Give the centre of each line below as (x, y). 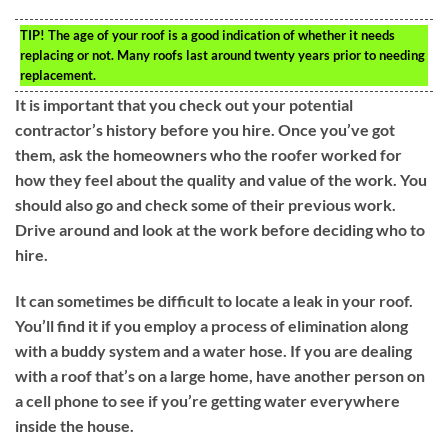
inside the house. (74, 425)
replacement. (58, 74)
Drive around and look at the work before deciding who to (220, 229)
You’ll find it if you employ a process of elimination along (211, 325)
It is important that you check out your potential (184, 104)
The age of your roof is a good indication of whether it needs (220, 34)
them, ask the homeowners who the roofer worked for (208, 154)
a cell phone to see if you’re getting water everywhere (207, 400)
